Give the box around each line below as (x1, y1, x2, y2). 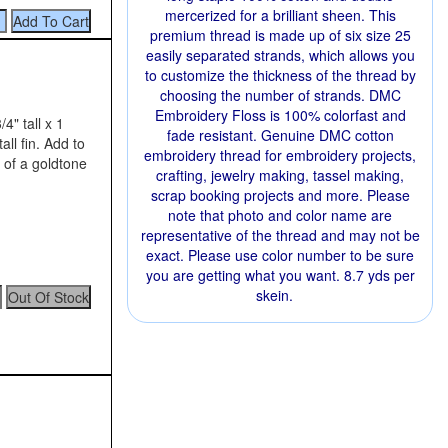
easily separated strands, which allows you (145, 45, 415, 65)
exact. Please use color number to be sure (146, 245, 414, 265)
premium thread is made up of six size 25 (149, 25, 411, 45)
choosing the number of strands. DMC (159, 85, 401, 105)
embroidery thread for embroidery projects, (144, 145, 416, 165)
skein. (255, 285, 293, 305)
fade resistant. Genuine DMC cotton (166, 125, 394, 145)
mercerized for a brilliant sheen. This (164, 5, 396, 25)
